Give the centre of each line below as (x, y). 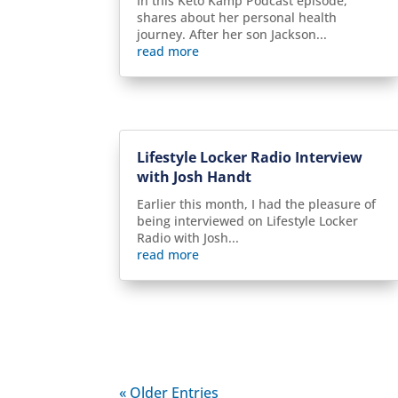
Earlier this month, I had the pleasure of (257, 204)
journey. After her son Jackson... (232, 35)
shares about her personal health (237, 18)
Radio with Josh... (188, 238)
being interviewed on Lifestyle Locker (248, 221)
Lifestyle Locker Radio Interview (250, 158)
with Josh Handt (195, 177)
